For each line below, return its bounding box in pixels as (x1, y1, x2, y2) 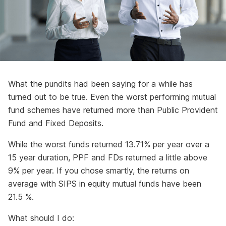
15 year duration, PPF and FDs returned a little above (8, 152, 207, 163)
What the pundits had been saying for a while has (8, 79, 193, 89)
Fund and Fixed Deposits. (8, 118, 103, 129)
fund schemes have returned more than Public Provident (8, 105, 218, 116)
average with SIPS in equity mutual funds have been (8, 179, 201, 189)
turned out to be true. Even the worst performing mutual (8, 92, 216, 102)
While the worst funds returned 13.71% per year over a (8, 139, 209, 150)
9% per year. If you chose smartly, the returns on (8, 165, 189, 176)
